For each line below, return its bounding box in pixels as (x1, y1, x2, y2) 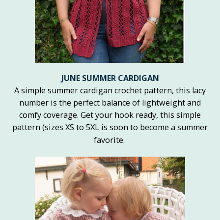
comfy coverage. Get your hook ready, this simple (19, 110, 201, 121)
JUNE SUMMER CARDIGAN (61, 73, 159, 84)
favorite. (93, 135, 125, 146)
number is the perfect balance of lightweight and (19, 97, 201, 109)
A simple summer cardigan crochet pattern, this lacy (14, 85, 206, 96)
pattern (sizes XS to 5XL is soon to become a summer (12, 122, 208, 133)
